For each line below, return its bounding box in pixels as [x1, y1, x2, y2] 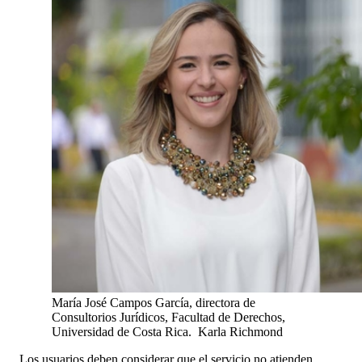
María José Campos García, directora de [52, 295, 255, 309]
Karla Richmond [198, 324, 283, 339]
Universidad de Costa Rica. [52, 324, 198, 339]
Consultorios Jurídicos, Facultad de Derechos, [52, 309, 285, 324]
